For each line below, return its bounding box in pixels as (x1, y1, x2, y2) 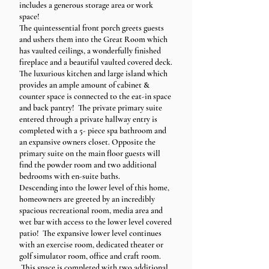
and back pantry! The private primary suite (19, 103, 162, 113)
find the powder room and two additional (19, 160, 157, 170)
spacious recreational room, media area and (19, 205, 163, 216)
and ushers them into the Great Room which (19, 34, 168, 44)
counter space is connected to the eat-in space (19, 91, 171, 101)
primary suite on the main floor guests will (19, 148, 160, 159)
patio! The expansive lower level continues (19, 228, 162, 238)
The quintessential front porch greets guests (19, 23, 164, 33)
